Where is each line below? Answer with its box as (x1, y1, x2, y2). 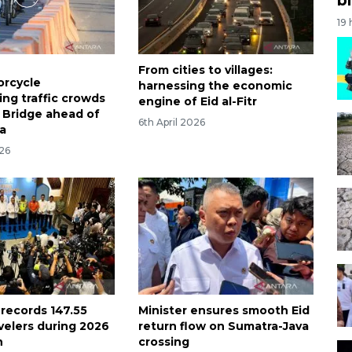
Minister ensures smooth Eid (137, 303, 310, 318)
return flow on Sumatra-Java (137, 319, 309, 334)
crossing (137, 335, 189, 350)
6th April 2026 (137, 116, 205, 129)
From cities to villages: (137, 63, 273, 78)
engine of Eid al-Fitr (137, 94, 257, 109)
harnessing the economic (137, 79, 292, 93)
